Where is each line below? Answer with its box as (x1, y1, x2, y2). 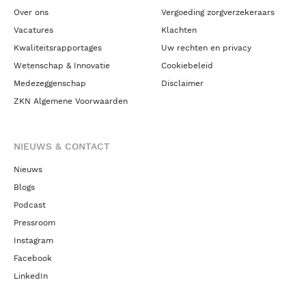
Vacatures (14, 25, 53, 35)
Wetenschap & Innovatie (14, 61, 110, 70)
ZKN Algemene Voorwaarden (14, 96, 128, 106)
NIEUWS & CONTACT (14, 141, 110, 152)
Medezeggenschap (14, 79, 86, 88)
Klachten (161, 25, 197, 35)
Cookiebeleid (161, 61, 213, 70)
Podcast (14, 200, 46, 210)
